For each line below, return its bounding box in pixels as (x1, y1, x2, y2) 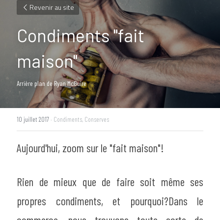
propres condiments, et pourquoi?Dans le (17, 194, 203, 208)
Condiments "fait (17, 25, 144, 46)
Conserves (84, 115, 109, 123)
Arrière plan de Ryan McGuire (17, 79, 86, 87)
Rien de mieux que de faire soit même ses (17, 175, 203, 189)
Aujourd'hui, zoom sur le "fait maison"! (17, 141, 164, 155)
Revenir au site (29, 2, 74, 12)
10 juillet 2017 (17, 115, 49, 123)
